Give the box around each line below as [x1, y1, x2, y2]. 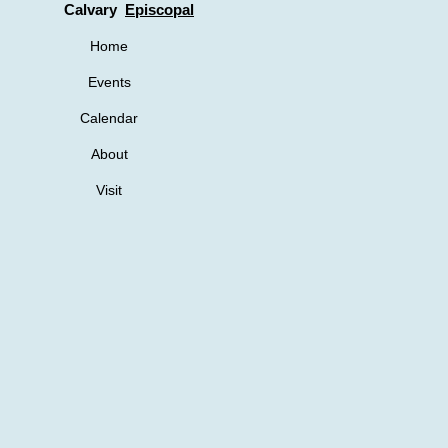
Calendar [80, 110, 138, 126]
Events [87, 74, 131, 90]
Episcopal [125, 2, 194, 18]
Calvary [56, 2, 125, 18]
